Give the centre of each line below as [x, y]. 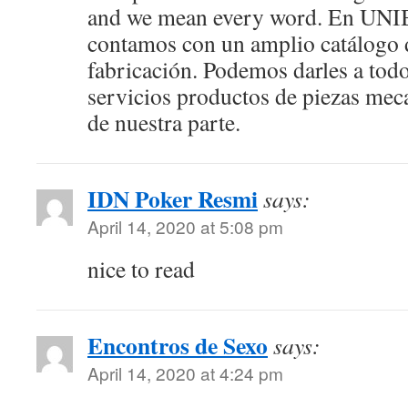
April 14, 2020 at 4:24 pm [185, 373]
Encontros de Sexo [178, 345]
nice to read [141, 269]
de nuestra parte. [164, 122]
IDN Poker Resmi [173, 199]
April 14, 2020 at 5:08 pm [185, 226]
